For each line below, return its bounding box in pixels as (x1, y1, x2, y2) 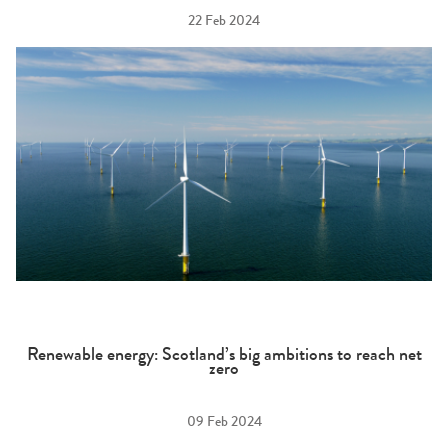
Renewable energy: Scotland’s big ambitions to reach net (26, 347, 422, 366)
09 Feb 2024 (186, 417, 262, 431)
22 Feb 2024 (188, 16, 260, 30)
